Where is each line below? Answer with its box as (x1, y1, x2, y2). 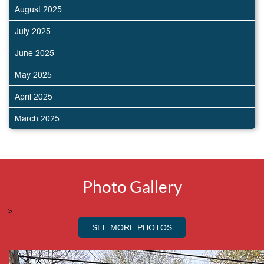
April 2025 (15, 91, 52, 101)
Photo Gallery (82, 176, 182, 196)
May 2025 (15, 70, 52, 80)
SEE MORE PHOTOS (92, 222, 172, 232)
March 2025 (15, 113, 60, 123)
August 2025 (15, 4, 62, 14)
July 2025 (15, 26, 51, 36)
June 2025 (15, 48, 54, 58)
